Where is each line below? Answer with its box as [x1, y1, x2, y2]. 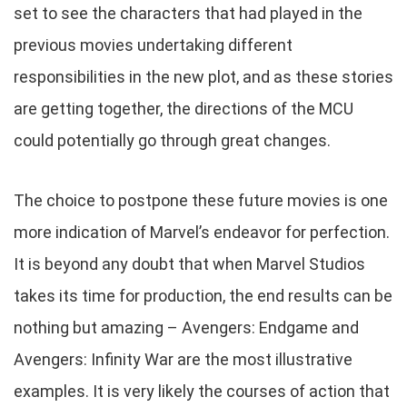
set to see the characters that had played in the [14, 3, 362, 23]
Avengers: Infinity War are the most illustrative [14, 349, 352, 369]
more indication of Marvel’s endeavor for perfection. [14, 222, 390, 242]
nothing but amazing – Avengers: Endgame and [14, 317, 359, 337]
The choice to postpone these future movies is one [14, 190, 388, 210]
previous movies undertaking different [14, 35, 293, 55]
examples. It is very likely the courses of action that [14, 381, 390, 401]
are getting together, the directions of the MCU [14, 98, 353, 118]
